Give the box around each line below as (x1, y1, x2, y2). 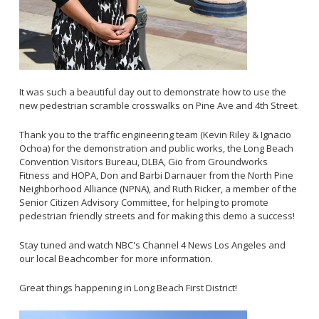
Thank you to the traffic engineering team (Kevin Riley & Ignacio (19, 128, 291, 142)
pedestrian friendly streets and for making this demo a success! (19, 209, 295, 223)
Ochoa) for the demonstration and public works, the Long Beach (19, 142, 293, 155)
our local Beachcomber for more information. (19, 252, 213, 266)
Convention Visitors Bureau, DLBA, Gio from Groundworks (19, 155, 268, 169)
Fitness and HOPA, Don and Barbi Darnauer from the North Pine (19, 169, 293, 182)
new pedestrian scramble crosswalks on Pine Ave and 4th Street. (19, 99, 299, 113)
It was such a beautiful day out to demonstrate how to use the (19, 85, 286, 99)
